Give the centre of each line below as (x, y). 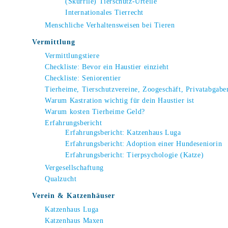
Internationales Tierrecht (104, 12)
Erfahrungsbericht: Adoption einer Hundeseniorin (144, 144)
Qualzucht (61, 179)
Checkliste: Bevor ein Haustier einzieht (107, 67)
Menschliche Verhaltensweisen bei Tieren (110, 25)
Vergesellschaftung (74, 168)
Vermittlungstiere (72, 56)
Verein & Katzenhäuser (74, 196)
